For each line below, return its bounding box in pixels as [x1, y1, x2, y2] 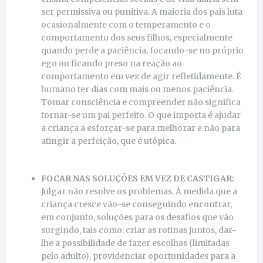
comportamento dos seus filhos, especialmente [41, 32, 232, 43]
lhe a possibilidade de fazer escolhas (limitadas [41, 237, 230, 248]
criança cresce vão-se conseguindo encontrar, [41, 198, 232, 210]
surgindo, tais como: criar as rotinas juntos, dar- [41, 224, 237, 235]
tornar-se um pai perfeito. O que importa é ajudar [41, 109, 241, 120]
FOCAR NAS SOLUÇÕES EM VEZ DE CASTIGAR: [41, 173, 234, 184]
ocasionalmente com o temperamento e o [41, 19, 211, 30]
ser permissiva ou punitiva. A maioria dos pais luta [41, 6, 242, 17]
